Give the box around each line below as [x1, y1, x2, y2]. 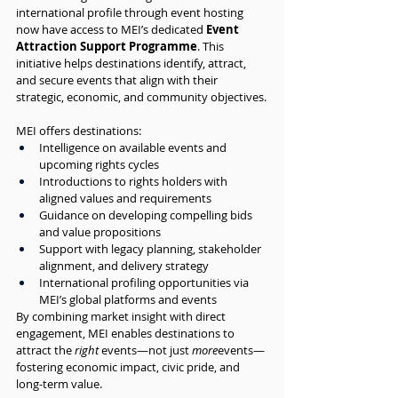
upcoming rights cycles [39, 156, 159, 172]
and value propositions [39, 224, 161, 240]
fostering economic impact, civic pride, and [16, 359, 243, 375]
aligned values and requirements [39, 190, 211, 206]
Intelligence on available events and [39, 139, 229, 155]
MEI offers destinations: [16, 123, 141, 139]
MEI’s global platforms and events [39, 291, 217, 307]
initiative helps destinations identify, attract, [16, 55, 249, 71]
